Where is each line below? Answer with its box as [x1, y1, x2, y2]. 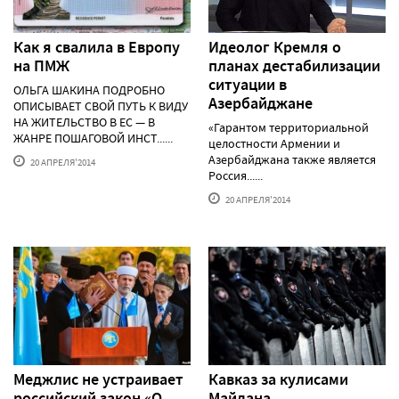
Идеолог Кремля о [208, 37, 341, 59]
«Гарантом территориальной [208, 119, 369, 136]
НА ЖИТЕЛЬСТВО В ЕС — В [13, 114, 155, 131]
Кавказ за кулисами [208, 368, 348, 390]
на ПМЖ [13, 55, 69, 77]
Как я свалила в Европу [13, 37, 180, 59]
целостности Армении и [208, 135, 340, 152]
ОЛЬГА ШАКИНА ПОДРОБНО [13, 82, 165, 99]
